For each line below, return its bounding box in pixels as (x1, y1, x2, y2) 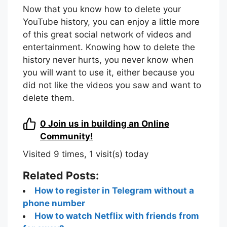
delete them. (23, 93, 74, 103)
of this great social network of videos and (23, 29, 192, 40)
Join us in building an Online (48, 118, 169, 129)
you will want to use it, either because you (23, 67, 195, 78)
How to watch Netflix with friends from (34, 210, 199, 221)
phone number (23, 198, 85, 208)
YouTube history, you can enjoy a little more (23, 17, 200, 27)
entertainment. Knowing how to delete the (23, 42, 195, 53)
